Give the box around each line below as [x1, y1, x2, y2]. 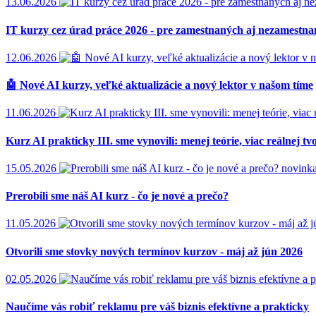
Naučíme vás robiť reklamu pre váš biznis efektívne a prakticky [6, 300, 309, 313]
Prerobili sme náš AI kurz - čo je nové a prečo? [6, 190, 229, 202]
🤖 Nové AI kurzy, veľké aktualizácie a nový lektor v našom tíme [6, 79, 313, 92]
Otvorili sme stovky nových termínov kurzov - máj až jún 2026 [6, 245, 303, 257]
